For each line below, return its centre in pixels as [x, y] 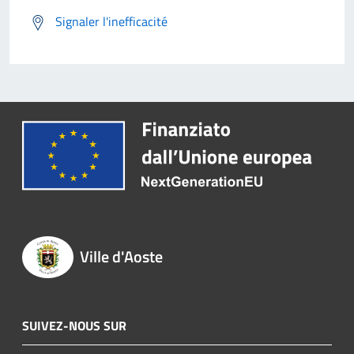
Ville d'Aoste [121, 256]
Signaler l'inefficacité [111, 21]
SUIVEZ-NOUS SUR [74, 326]
